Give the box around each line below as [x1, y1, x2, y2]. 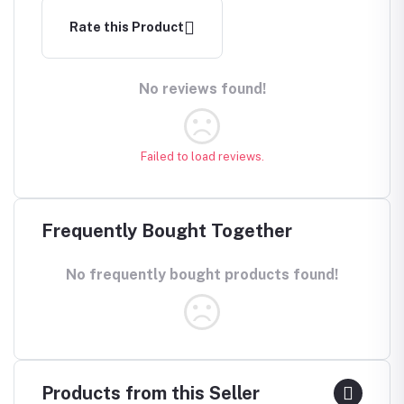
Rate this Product [69, 20, 184, 34]
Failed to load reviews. [140, 150, 264, 163]
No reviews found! [138, 80, 266, 97]
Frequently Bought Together [41, 220, 292, 242]
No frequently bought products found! [66, 266, 338, 283]
